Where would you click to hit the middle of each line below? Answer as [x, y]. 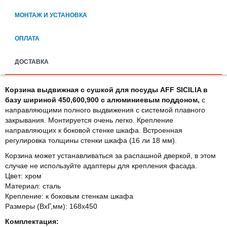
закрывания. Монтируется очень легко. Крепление [89, 120]
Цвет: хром [23, 176]
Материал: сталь [33, 186]
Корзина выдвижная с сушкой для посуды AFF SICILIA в [106, 89]
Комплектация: [32, 221]
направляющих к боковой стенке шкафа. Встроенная [94, 130]
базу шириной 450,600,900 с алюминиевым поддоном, [103, 100]
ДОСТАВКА [32, 62]
